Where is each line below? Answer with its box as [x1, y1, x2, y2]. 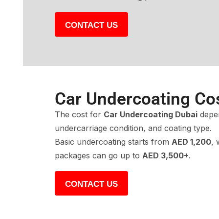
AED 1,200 [172, 136, 211, 147]
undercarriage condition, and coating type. [55, 123, 212, 133]
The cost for [55, 109, 104, 119]
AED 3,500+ [142, 150, 189, 160]
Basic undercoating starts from [55, 136, 172, 147]
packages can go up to [55, 150, 142, 160]
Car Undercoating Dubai [104, 109, 197, 119]
